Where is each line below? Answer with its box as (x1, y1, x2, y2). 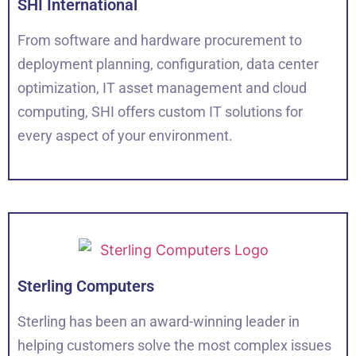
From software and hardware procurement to (17, 31, 302, 48)
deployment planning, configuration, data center (17, 55, 319, 72)
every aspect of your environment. (17, 126, 233, 144)
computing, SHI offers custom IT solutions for (17, 103, 303, 120)
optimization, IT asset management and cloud (17, 79, 307, 96)
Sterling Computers (17, 276, 154, 296)
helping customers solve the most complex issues (17, 336, 331, 354)
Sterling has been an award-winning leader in (17, 312, 300, 330)
